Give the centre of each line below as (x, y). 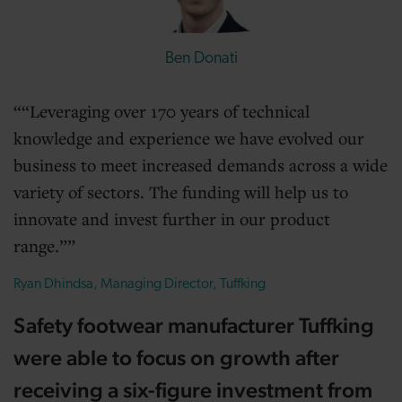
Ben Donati (201, 59)
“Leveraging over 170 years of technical (166, 111)
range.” (40, 245)
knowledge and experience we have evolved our (189, 138)
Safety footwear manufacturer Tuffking (194, 325)
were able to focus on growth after (176, 358)
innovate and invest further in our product (172, 218)
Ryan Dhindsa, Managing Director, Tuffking (140, 284)
